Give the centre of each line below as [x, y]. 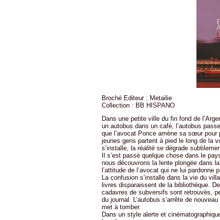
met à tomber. [121, 207]
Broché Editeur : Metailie [137, 98]
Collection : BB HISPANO [138, 105]
